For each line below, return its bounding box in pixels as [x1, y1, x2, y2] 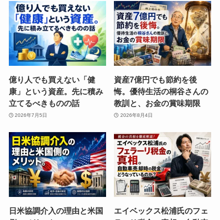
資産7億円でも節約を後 [114, 75, 197, 84]
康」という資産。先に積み [8, 87, 103, 96]
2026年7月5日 [15, 112, 48, 118]
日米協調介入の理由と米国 [8, 206, 103, 216]
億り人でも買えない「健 [8, 75, 95, 84]
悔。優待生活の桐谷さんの [114, 87, 209, 96]
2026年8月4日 [120, 112, 153, 118]
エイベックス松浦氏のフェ [114, 206, 209, 216]
